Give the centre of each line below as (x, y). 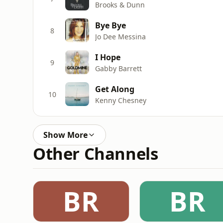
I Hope (108, 57)
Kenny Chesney (121, 100)
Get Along (115, 89)
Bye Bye (111, 25)
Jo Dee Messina (120, 36)
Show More (65, 135)
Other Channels (96, 154)
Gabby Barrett (118, 68)
